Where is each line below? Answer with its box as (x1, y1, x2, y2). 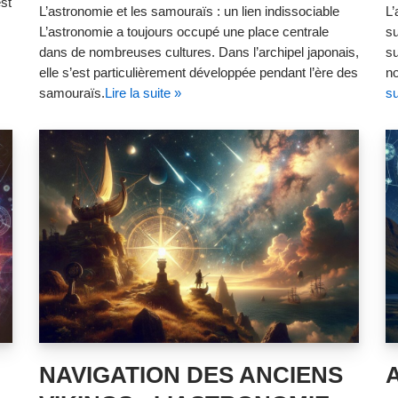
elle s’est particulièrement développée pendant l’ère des (39, 65, 358, 80)
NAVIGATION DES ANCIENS (39, 362, 343, 388)
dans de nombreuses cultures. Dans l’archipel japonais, (39, 44, 359, 60)
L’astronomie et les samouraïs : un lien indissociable (39, 4, 339, 19)
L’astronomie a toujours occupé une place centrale (39, 24, 329, 39)
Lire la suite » (105, 85, 181, 100)
